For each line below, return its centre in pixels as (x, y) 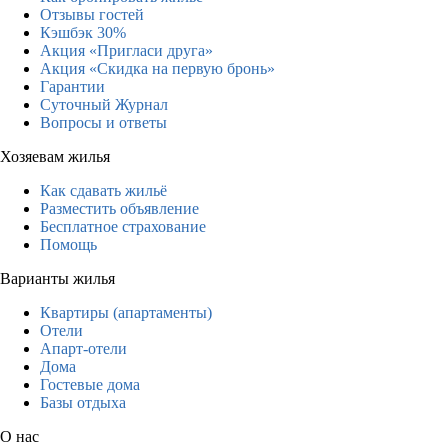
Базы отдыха (83, 402)
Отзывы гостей (92, 14)
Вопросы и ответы (103, 122)
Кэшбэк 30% (83, 32)
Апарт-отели (83, 348)
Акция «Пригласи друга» (126, 50)
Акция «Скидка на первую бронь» (157, 68)
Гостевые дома (90, 384)
